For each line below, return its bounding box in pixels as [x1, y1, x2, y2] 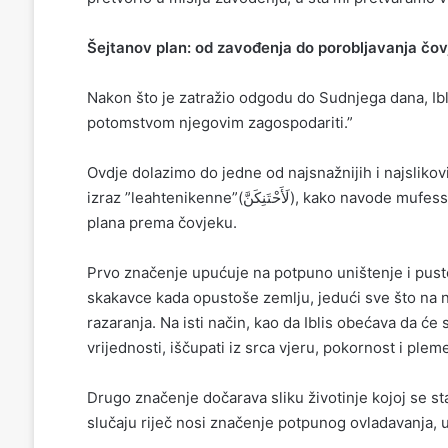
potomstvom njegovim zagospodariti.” [86, 112, 353, 132]
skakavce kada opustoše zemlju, [86, 287, 314, 307]
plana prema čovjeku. [86, 212, 237, 232]
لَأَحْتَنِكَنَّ [242, 187, 290, 207]
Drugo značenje [86, 387, 203, 407]
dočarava [202, 387, 267, 407]
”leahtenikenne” [124, 187, 238, 207]
